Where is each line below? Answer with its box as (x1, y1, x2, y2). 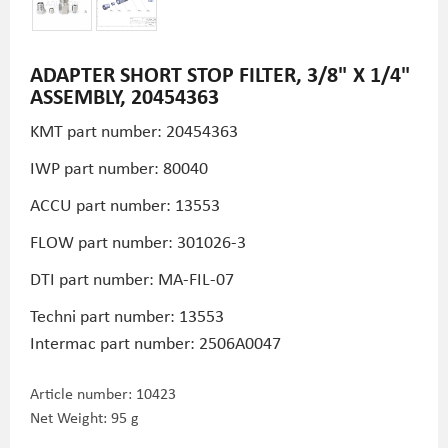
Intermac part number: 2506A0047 (30, 330, 281, 354)
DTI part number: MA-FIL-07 (30, 266, 234, 290)
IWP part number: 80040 (30, 155, 208, 179)
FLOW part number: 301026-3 (30, 229, 246, 253)
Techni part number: (30, 303, 179, 327)
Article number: (30, 382, 136, 404)
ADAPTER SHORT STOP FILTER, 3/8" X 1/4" (30, 59, 411, 88)
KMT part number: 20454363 (30, 118, 238, 142)
